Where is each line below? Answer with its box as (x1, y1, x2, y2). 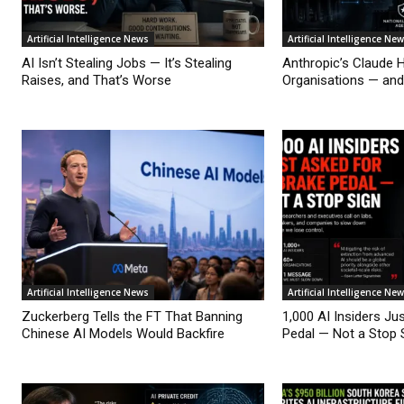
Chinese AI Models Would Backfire (22, 325, 225, 342)
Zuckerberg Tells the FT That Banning (22, 308, 243, 325)
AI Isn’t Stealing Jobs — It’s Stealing (22, 55, 232, 72)
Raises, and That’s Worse (22, 72, 171, 89)
